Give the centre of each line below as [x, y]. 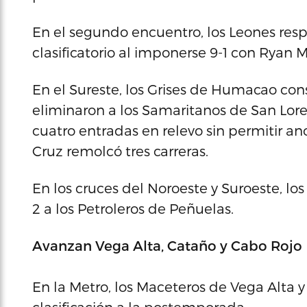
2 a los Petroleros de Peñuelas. [133, 208]
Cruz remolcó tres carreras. [120, 151]
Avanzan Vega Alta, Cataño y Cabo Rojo [167, 245]
